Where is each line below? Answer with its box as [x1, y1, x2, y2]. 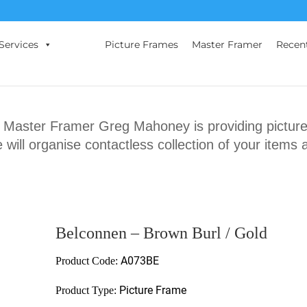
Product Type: [56, 284, 119, 296]
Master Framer [192, 38, 262, 51]
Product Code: [56, 255, 121, 267]
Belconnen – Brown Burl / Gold [56, 224, 267, 242]
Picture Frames [105, 38, 178, 51]
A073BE [121, 254, 159, 267]
